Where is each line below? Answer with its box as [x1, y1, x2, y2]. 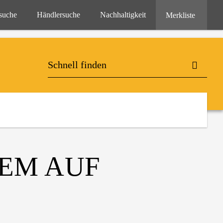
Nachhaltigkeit [100, 10, 146, 19]
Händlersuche [37, 10, 80, 19]
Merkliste [166, 11, 197, 19]
